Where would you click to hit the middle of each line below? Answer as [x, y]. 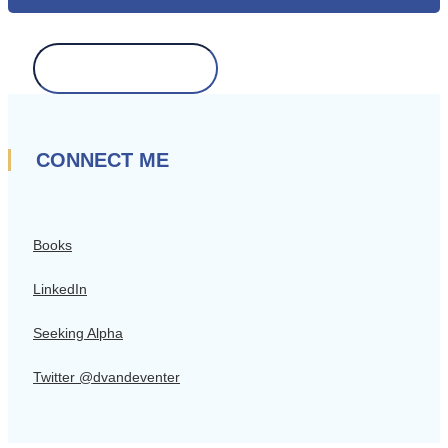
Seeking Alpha [78, 333]
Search [57, 51]
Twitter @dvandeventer [106, 377]
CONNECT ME [102, 159]
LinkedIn [60, 289]
